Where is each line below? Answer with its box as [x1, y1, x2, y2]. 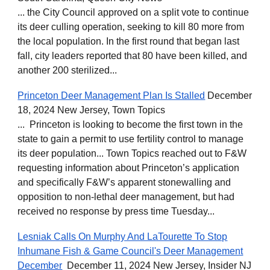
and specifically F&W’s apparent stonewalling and [17, 177, 231, 187]
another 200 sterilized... [17, 65, 118, 75]
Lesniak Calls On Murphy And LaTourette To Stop [17, 231, 228, 242]
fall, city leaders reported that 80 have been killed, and [17, 51, 248, 61]
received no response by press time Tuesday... [17, 206, 215, 216]
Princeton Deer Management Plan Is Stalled [17, 90, 206, 101]
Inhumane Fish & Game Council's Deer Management [17, 246, 243, 256]
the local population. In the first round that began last [17, 36, 240, 46]
